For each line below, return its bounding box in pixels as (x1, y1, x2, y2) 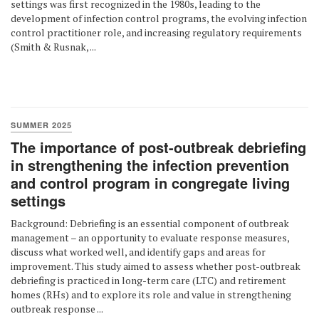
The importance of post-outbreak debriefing (11, 137, 306, 157)
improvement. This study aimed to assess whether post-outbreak (11, 259, 300, 273)
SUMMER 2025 (11, 120, 72, 130)
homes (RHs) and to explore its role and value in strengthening (11, 288, 291, 301)
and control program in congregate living (11, 172, 290, 193)
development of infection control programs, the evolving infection (11, 11, 307, 25)
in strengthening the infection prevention (11, 155, 289, 175)
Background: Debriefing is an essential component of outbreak (11, 216, 289, 230)
